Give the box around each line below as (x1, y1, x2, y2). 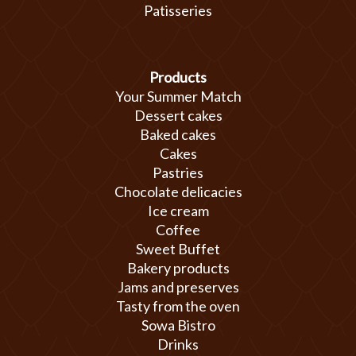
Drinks (157, 335, 199, 353)
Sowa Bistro (141, 316, 215, 334)
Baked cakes (140, 126, 216, 143)
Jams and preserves (117, 278, 239, 296)
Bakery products (126, 259, 230, 277)
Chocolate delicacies (114, 183, 242, 200)
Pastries (153, 164, 203, 181)
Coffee (156, 221, 200, 238)
